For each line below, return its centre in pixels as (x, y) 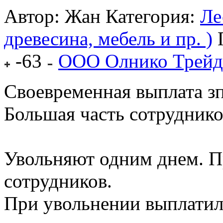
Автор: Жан (52, 16)
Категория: (153, 16)
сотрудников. (58, 181)
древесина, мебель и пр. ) (108, 39)
